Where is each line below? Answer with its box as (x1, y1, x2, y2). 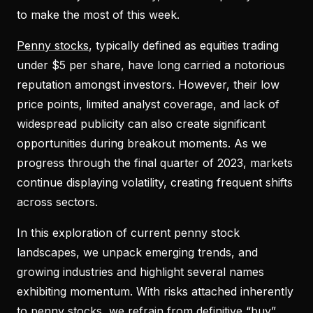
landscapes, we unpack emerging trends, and (17, 245, 258, 259)
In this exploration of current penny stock (17, 225, 240, 240)
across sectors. (17, 194, 98, 209)
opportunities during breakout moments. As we (17, 136, 267, 150)
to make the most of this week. (17, 7, 180, 22)
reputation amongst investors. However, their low (17, 77, 279, 92)
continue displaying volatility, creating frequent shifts (17, 175, 293, 189)
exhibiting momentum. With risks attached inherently (17, 284, 293, 298)
